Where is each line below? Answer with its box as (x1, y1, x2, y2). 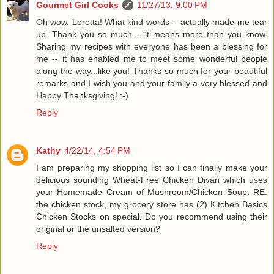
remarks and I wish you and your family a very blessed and (36, 78, 267, 89)
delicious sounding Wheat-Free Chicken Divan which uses (36, 175, 267, 185)
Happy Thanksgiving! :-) (36, 91, 128, 101)
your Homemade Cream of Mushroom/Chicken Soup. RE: (36, 187, 267, 198)
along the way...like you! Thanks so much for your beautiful (36, 66, 267, 76)
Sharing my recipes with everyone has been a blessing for (36, 42, 267, 52)
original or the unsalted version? (36, 224, 160, 234)
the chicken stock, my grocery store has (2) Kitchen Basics (36, 199, 267, 210)
